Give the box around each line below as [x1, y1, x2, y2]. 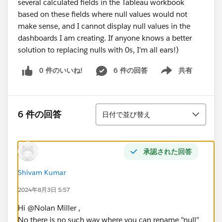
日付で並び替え [102, 110, 151, 119]
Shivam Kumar [18, 167, 66, 177]
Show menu [153, 71, 193, 80]
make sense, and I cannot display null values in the [18, 21, 190, 31]
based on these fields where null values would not [18, 9, 187, 19]
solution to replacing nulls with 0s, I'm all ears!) [18, 45, 179, 55]
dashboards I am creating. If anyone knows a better [18, 33, 192, 43]
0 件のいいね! [39, 66, 83, 75]
